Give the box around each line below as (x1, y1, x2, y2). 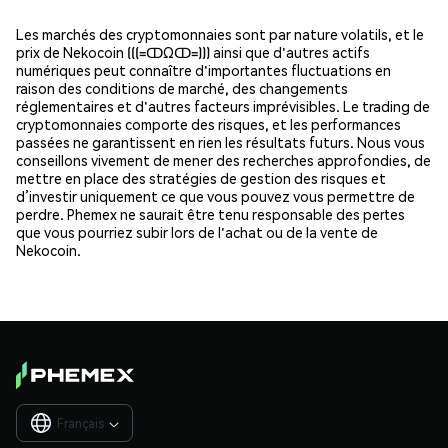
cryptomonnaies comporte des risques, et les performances (16, 114, 401, 133)
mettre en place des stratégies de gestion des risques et (16, 168, 386, 187)
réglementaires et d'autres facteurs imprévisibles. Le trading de (16, 96, 430, 115)
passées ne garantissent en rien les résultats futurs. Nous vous (16, 132, 425, 151)
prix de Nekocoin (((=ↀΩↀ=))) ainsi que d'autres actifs (16, 42, 370, 61)
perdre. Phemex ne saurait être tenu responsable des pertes (16, 204, 405, 223)
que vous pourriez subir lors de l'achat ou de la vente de (16, 222, 378, 241)
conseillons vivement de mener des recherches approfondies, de (16, 150, 431, 169)
